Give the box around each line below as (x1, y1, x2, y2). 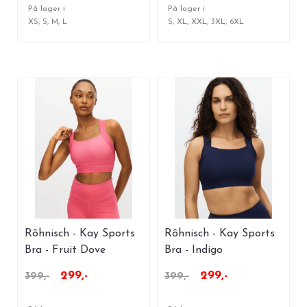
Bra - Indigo (164, 244, 223, 256)
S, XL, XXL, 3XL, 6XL (168, 17, 244, 26)
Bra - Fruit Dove (25, 244, 106, 256)
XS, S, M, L (28, 17, 67, 26)
